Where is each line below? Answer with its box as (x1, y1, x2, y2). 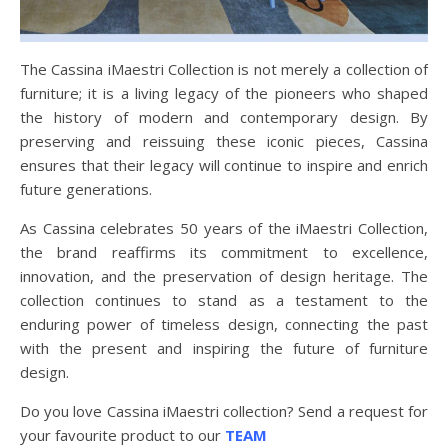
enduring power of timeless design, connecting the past (20, 313, 428, 334)
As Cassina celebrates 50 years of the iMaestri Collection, (20, 217, 428, 238)
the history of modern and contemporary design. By (20, 106, 428, 127)
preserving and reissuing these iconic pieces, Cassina (20, 130, 428, 151)
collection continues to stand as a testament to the (20, 289, 428, 310)
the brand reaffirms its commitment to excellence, (20, 241, 428, 262)
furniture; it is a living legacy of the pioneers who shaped (20, 82, 428, 103)
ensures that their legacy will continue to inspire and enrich (20, 154, 428, 175)
